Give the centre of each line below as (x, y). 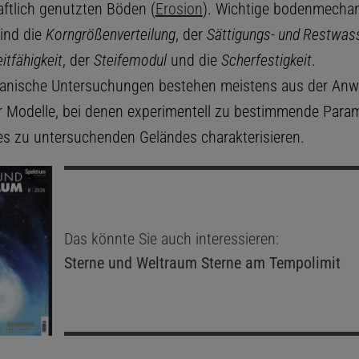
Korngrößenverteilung (110, 34)
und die (194, 60)
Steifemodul (130, 60)
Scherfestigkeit (266, 60)
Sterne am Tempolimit (268, 262)
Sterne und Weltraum (130, 262)
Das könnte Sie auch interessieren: (171, 238)
